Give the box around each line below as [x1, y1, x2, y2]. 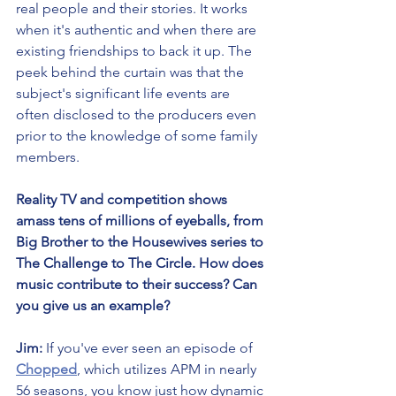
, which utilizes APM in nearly [77, 360, 260, 377]
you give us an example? [16, 296, 170, 314]
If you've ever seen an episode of [42, 339, 256, 356]
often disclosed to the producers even [16, 105, 260, 123]
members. [16, 148, 80, 165]
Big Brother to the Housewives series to [16, 232, 267, 250]
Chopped [16, 360, 77, 377]
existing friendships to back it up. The [16, 42, 255, 59]
